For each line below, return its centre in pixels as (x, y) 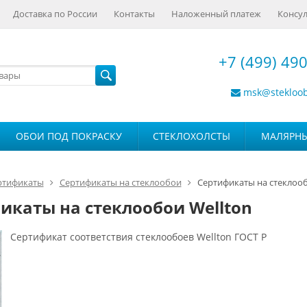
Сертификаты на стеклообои (120, 182)
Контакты (134, 14)
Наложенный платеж (216, 14)
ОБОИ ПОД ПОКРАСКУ (69, 136)
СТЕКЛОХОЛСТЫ (191, 136)
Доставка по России (55, 14)
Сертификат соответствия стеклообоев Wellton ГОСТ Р (135, 237)
